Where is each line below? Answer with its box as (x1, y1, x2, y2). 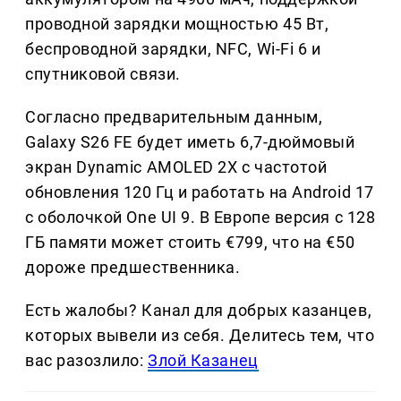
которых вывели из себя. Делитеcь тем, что (25, 325, 375, 345)
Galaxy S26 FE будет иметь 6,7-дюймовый (25, 132, 355, 151)
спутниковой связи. (25, 64, 181, 83)
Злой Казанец (148, 350, 259, 370)
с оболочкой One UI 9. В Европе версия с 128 (25, 207, 376, 226)
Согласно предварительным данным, (25, 107, 323, 126)
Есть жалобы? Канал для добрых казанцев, (25, 300, 372, 320)
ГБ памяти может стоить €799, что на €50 (25, 232, 355, 252)
